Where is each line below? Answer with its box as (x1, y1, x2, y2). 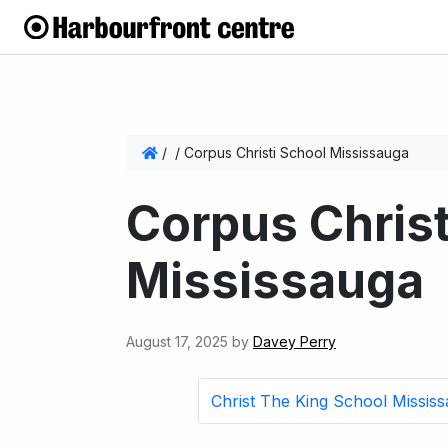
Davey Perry (253, 333, 336, 350)
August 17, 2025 (126, 333, 228, 350)
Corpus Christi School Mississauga (184, 144, 409, 161)
